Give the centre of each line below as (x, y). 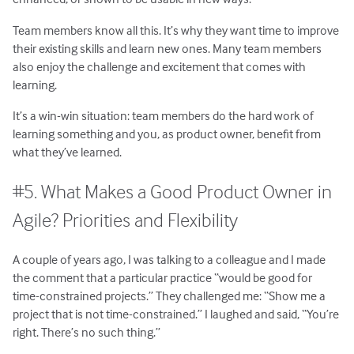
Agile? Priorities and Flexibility (126, 220)
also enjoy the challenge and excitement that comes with (160, 66)
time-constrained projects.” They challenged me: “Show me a (169, 295)
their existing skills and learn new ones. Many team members (168, 48)
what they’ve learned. (68, 151)
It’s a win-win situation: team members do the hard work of (164, 115)
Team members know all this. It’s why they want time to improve (176, 30)
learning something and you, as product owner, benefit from (167, 133)
